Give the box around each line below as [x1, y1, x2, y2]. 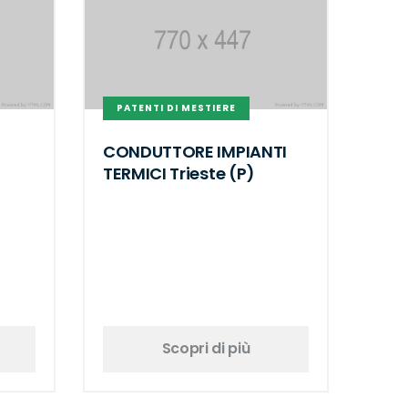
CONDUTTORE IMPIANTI [103, 139, 287, 163]
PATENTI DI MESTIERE [117, 101, 236, 116]
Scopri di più [161, 338, 250, 360]
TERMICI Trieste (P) [103, 161, 255, 185]
